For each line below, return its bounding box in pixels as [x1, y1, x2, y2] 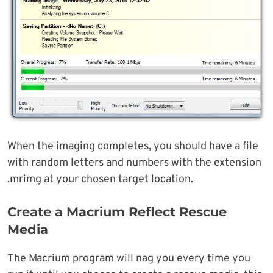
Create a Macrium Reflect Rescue [7, 204, 227, 219]
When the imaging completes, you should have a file [7, 139, 258, 154]
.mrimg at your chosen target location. [7, 172, 193, 186]
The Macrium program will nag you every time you [7, 251, 250, 266]
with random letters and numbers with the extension [7, 155, 261, 170]
